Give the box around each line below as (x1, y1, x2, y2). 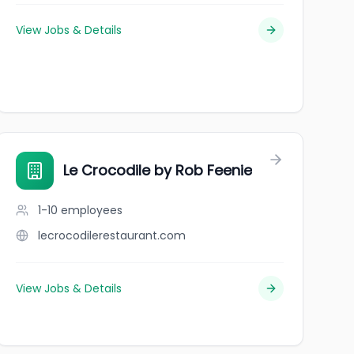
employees (60, 202, 122, 218)
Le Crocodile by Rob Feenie (62, 160, 252, 180)
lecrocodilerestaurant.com (37, 228, 186, 243)
